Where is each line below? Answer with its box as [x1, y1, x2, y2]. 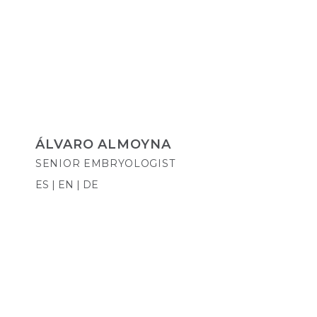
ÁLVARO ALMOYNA [35, 137, 171, 153]
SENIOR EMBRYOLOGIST [35, 157, 175, 171]
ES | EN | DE [35, 178, 98, 192]
